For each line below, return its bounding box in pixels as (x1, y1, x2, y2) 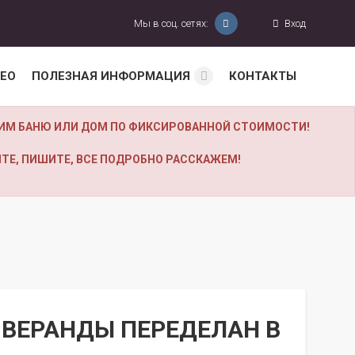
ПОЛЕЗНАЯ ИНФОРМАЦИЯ (32, 69, 190, 83)
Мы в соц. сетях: (133, 17, 208, 29)
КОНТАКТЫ (229, 69, 296, 83)
